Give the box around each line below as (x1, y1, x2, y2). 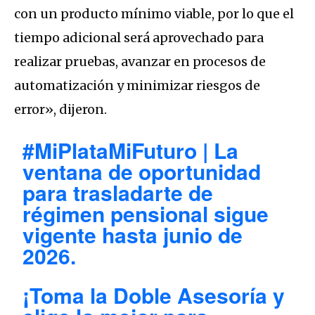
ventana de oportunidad (22, 156, 262, 187)
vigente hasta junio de (22, 219, 243, 250)
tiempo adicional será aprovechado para (14, 30, 264, 46)
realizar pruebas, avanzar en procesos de (14, 53, 266, 70)
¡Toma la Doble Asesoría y (22, 280, 285, 311)
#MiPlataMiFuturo (22, 135, 198, 166)
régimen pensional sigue (22, 198, 269, 229)
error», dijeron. (14, 101, 107, 118)
